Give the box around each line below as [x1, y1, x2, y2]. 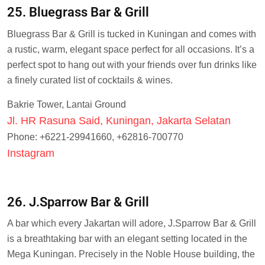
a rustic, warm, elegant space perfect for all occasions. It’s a [7, 44, 254, 54]
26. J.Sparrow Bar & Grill [7, 194, 149, 209]
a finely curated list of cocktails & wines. [7, 75, 173, 85]
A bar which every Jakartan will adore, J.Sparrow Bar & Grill [7, 218, 256, 229]
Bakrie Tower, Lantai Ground [7, 99, 126, 109]
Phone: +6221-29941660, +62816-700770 [7, 131, 183, 142]
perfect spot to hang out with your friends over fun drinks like [7, 59, 257, 70]
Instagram [7, 147, 54, 159]
